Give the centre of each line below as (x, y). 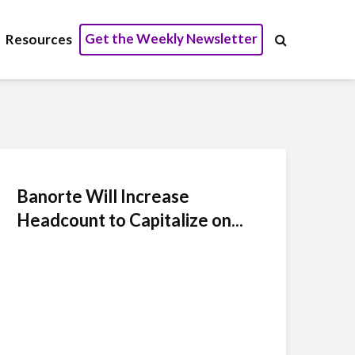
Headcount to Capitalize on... (130, 220)
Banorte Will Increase (103, 196)
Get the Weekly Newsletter (171, 38)
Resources (39, 39)
